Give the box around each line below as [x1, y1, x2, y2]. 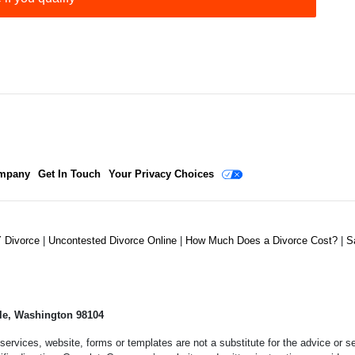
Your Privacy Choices [109, 168, 214, 181]
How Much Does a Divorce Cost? [185, 235, 341, 247]
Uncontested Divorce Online [48, 235, 180, 247]
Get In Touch [38, 168, 101, 181]
